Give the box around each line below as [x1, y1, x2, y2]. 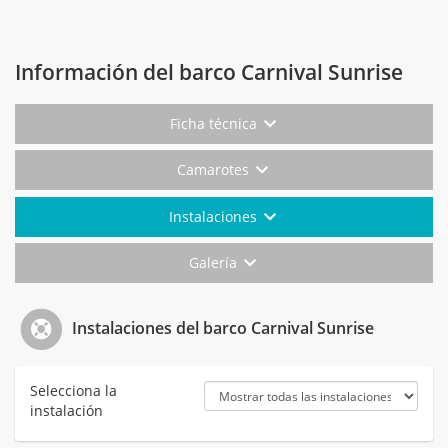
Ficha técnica [169, 114, 261, 134]
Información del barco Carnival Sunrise [15, 58, 403, 87]
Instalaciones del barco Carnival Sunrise [68, 316, 375, 339]
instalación [30, 400, 103, 420]
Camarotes [177, 160, 254, 180]
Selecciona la [30, 380, 117, 400]
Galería [189, 253, 242, 273]
